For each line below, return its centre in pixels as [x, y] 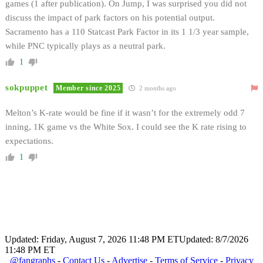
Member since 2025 [88, 88]
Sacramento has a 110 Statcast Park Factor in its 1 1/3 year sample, [127, 31]
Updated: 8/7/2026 [214, 239]
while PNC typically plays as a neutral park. [85, 45]
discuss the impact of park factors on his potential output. [110, 17]
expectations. [29, 141]
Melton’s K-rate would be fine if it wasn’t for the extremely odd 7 [125, 112]
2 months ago [157, 88]
